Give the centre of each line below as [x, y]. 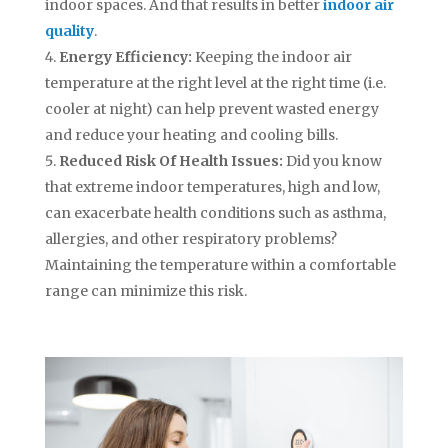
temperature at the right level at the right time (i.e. [215, 83]
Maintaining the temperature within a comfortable [220, 265]
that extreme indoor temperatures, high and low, [212, 187]
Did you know [332, 161]
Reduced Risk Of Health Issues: [170, 161]
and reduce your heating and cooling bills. [191, 135]
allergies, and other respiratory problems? [190, 239]
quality [69, 31]
